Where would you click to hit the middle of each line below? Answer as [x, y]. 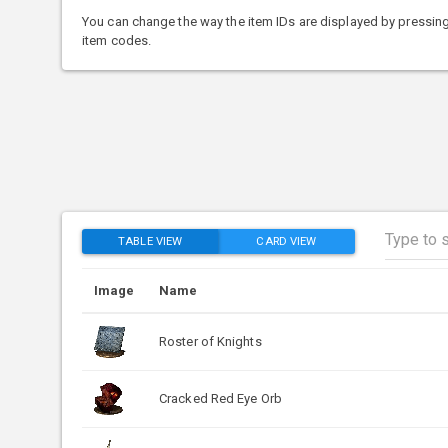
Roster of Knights [210, 341]
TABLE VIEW [150, 241]
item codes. [117, 40]
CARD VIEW [286, 241]
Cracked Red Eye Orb [220, 398]
